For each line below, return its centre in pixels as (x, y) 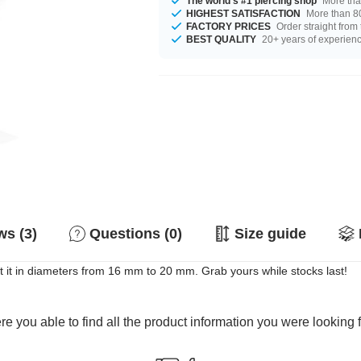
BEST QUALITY (222, 39)
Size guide (270, 234)
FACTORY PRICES (229, 26)
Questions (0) (136, 234)
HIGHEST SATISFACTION (244, 13)
